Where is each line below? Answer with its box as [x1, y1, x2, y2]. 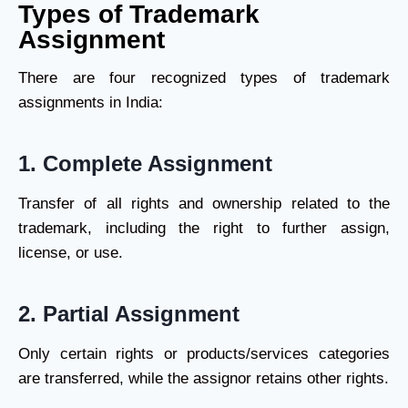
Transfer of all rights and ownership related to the [18, 195, 390, 212]
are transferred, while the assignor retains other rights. [18, 370, 389, 387]
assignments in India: [18, 94, 163, 111]
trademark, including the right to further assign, [18, 219, 390, 237]
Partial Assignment [43, 301, 240, 326]
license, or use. [18, 244, 123, 261]
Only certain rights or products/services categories [18, 345, 390, 362]
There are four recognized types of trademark [18, 69, 390, 87]
